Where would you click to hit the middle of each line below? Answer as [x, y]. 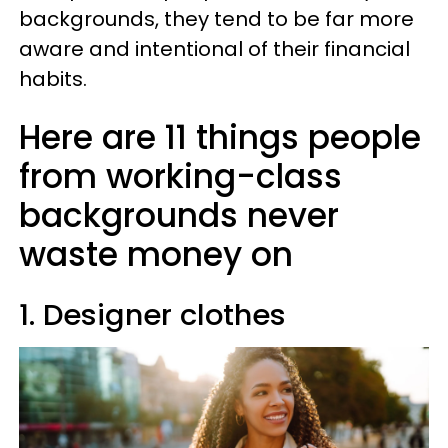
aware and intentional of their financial [214, 49]
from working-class [180, 176]
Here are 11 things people [220, 137]
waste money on [156, 254]
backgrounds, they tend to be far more [216, 19]
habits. [53, 79]
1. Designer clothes [152, 315]
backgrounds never [179, 215]
